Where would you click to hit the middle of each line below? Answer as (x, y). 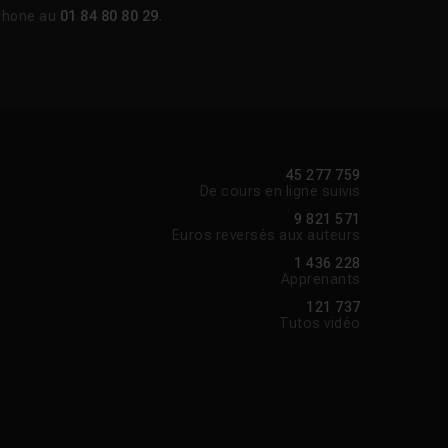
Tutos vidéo (320, 323)
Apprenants (320, 279)
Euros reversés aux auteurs (266, 235)
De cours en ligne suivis (280, 191)
